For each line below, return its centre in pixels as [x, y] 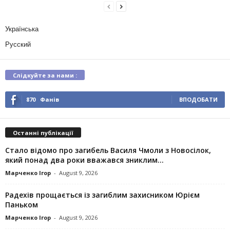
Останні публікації [43, 132]
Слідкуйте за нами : [45, 75]
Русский [18, 44]
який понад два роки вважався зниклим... [84, 160]
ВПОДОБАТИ [198, 99]
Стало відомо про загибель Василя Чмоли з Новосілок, [108, 150]
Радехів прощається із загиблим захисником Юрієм [102, 195]
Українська [22, 29]
